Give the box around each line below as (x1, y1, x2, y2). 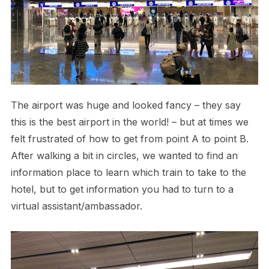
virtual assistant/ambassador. (10, 200, 142, 213)
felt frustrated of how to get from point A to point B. (10, 133, 249, 145)
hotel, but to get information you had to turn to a (10, 183, 234, 196)
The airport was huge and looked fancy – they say (10, 99, 241, 112)
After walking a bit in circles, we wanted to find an (10, 150, 238, 162)
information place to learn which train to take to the (10, 166, 246, 179)
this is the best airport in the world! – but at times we (10, 116, 249, 128)
